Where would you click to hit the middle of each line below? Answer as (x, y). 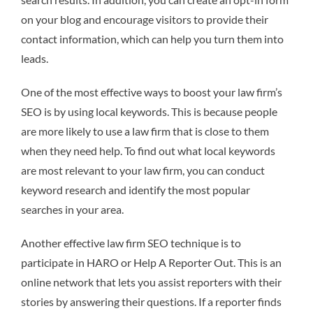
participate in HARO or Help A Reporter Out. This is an (151, 262)
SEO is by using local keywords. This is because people (149, 111)
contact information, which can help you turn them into (152, 38)
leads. (35, 58)
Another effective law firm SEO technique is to (131, 242)
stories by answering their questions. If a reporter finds (151, 301)
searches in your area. (72, 209)
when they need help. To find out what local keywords (148, 150)
